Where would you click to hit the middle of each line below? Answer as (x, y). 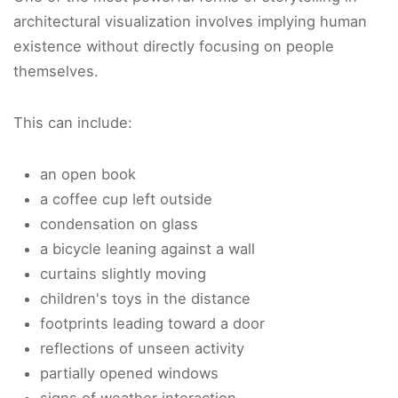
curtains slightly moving (123, 274)
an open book (88, 175)
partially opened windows (129, 374)
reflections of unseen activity (142, 349)
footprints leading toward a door (152, 324)
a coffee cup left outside (126, 199)
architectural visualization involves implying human (190, 22)
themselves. (56, 72)
